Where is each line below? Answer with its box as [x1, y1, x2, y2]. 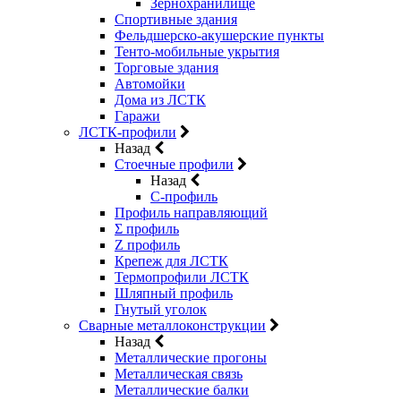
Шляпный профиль [115, 286, 233, 301]
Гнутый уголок [115, 302, 207, 317]
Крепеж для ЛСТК [115, 253, 228, 269]
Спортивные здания [115, 12, 237, 27]
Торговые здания [115, 60, 218, 75]
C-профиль [150, 189, 218, 204]
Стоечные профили [115, 157, 234, 172]
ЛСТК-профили [79, 124, 176, 140]
